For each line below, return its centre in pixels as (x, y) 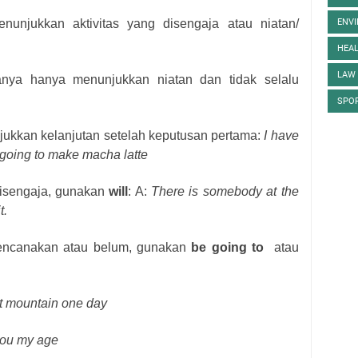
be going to (228, 247)
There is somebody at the (225, 191)
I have (281, 135)
